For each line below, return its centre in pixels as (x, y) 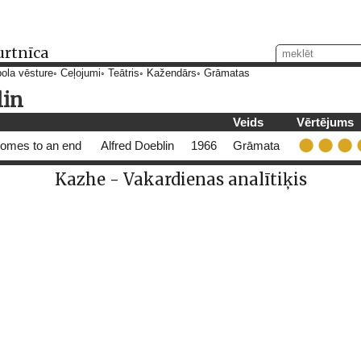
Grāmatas (227, 73)
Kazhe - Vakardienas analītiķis (180, 179)
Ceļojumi (81, 73)
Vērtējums (325, 122)
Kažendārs (172, 73)
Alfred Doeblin (137, 145)
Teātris (124, 73)
